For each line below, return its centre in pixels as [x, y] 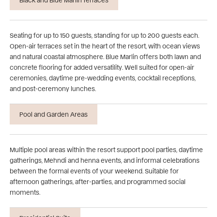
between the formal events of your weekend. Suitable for [94, 170]
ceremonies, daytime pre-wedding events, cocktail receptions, [103, 77]
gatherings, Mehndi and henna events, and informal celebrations [105, 160]
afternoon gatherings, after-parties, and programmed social [98, 181]
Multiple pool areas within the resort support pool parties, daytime [106, 149]
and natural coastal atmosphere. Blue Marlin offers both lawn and [105, 56]
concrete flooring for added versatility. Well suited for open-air [102, 67]
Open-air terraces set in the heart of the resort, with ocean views [105, 46]
